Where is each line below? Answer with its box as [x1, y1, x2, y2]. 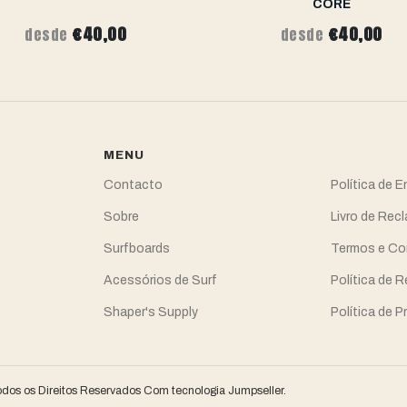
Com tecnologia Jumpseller [144, 384, 283, 398]
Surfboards [103, 242, 170, 256]
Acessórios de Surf [103, 273, 217, 288]
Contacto [103, 178, 163, 193]
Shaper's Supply [103, 305, 198, 320]
